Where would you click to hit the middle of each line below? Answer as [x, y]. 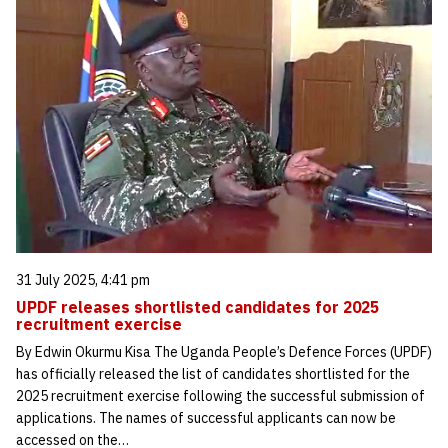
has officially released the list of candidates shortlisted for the [213, 373]
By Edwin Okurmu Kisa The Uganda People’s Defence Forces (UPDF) [224, 351]
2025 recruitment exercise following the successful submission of [220, 395]
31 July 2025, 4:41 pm [83, 279]
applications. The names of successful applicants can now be [206, 417]
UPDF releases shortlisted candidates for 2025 [197, 306]
